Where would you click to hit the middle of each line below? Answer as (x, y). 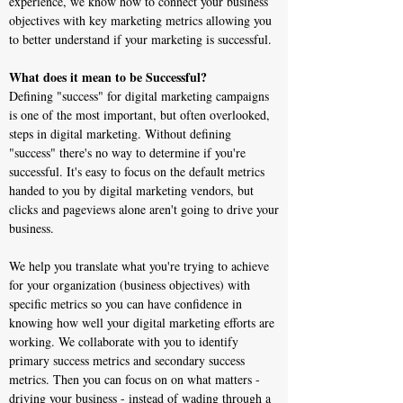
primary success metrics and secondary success (127, 360)
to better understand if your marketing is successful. (140, 39)
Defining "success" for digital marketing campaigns (139, 96)
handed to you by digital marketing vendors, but (131, 190)
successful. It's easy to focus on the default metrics (137, 171)
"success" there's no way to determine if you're (127, 152)
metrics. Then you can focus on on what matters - (134, 379)
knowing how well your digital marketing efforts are (142, 322)
